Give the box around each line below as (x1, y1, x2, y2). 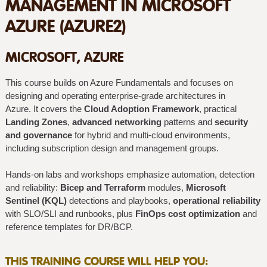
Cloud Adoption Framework (83, 104, 199, 114)
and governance (5, 130, 72, 140)
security (214, 117, 248, 127)
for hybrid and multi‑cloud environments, (72, 130, 230, 140)
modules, (145, 183, 186, 193)
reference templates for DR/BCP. (5, 222, 133, 232)
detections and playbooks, (66, 196, 173, 206)
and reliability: (5, 183, 60, 193)
